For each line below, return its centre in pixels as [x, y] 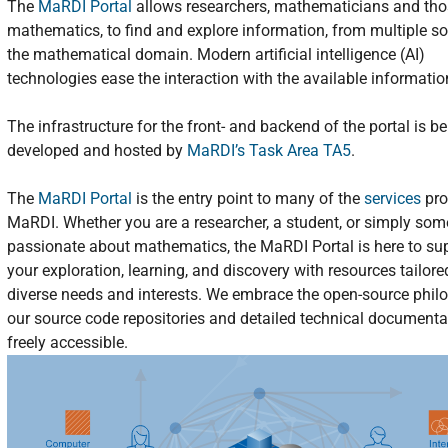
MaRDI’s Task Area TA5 [269, 150]
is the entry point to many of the [248, 198]
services [392, 198]
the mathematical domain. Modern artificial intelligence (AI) [216, 54]
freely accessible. [69, 342]
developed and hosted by [97, 150]
